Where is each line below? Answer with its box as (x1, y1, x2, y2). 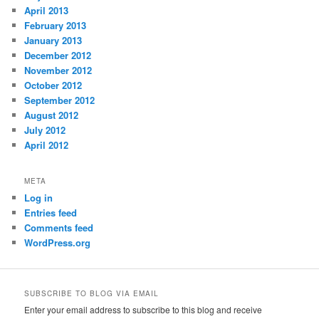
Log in (24, 190, 53, 204)
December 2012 (24, 48, 92, 63)
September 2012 (24, 93, 95, 108)
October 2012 (24, 78, 83, 93)
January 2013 (24, 33, 83, 48)
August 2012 (24, 108, 79, 122)
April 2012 (24, 138, 69, 152)
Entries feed (24, 205, 78, 219)
